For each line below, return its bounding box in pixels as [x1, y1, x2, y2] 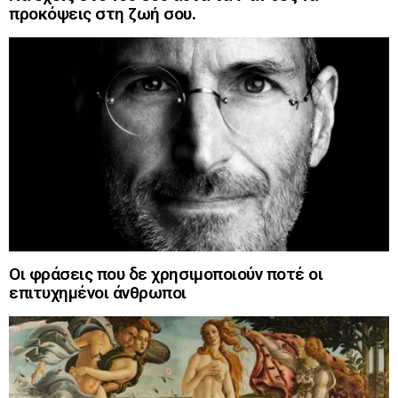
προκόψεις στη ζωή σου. [9, 2, 196, 27]
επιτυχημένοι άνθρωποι [9, 280, 187, 305]
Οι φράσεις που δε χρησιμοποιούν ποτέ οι [9, 261, 323, 286]
